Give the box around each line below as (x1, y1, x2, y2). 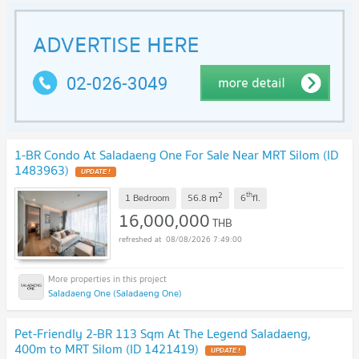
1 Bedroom (125, 190, 170, 206)
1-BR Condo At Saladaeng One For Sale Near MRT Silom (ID (14, 144, 338, 166)
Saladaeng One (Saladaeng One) (48, 284, 182, 301)
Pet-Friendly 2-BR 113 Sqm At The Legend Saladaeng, (14, 322, 311, 344)
